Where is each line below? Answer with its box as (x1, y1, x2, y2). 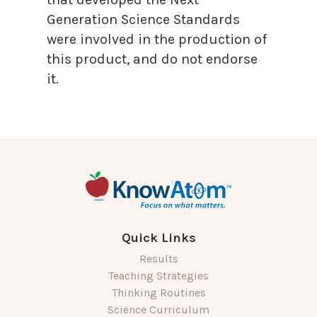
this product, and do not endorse (46, 50, 258, 67)
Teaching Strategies (108, 268, 209, 282)
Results (139, 251, 178, 265)
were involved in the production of (46, 30, 267, 47)
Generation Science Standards (46, 11, 240, 28)
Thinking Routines (111, 285, 206, 299)
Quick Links (121, 229, 196, 246)
